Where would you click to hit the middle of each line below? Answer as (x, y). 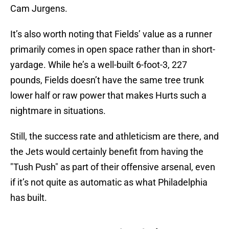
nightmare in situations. (58, 111)
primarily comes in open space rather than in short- (113, 50)
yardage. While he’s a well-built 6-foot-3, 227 (99, 65)
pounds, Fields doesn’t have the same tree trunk (107, 80)
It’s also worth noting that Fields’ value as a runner (111, 34)
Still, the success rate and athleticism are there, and (114, 136)
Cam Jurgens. (39, 9)
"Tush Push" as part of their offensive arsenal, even (113, 167)
